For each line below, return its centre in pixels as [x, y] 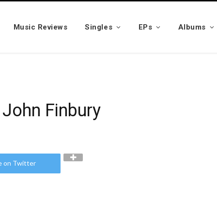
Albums [192, 27]
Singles [99, 27]
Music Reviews [40, 27]
